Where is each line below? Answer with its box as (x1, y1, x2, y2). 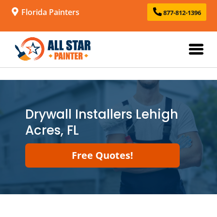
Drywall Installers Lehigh (25, 106, 178, 123)
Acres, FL (25, 122, 79, 139)
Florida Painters (19, 6, 80, 17)
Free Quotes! (71, 149, 133, 162)
